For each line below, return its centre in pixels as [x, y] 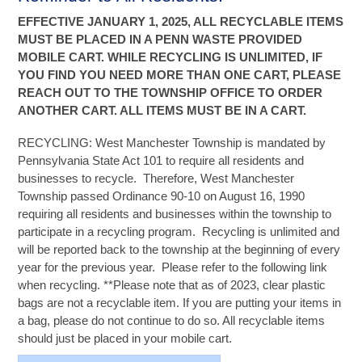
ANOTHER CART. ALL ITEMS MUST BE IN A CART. [162, 111]
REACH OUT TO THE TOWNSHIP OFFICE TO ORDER [170, 93]
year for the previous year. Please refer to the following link [173, 267]
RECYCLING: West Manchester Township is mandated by [172, 143]
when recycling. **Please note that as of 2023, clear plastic [172, 285]
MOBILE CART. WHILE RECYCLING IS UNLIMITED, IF [170, 57]
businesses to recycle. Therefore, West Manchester [156, 179]
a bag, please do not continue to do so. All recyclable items [172, 321]
